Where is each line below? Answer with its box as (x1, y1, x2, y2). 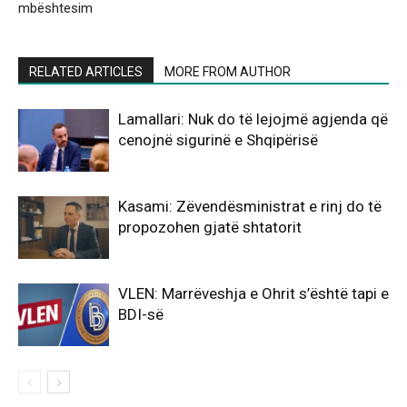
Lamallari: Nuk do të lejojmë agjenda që (118, 110, 388, 129)
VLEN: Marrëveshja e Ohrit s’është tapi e (118, 284, 389, 303)
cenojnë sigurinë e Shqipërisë (118, 131, 318, 150)
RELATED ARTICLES (29, 65, 143, 80)
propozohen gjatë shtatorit (118, 218, 302, 237)
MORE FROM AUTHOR (164, 65, 291, 80)
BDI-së (118, 305, 164, 324)
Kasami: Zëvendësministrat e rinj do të (118, 197, 382, 216)
